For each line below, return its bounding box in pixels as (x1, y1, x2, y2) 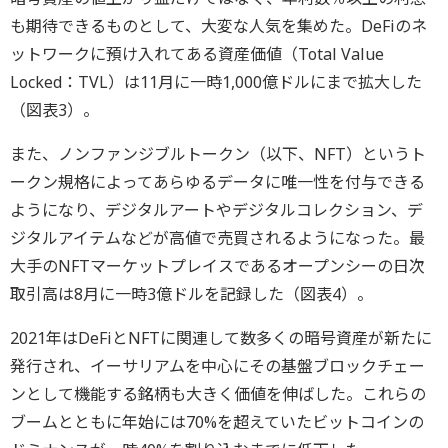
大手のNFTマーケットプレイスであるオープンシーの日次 (10, 255, 425, 278)
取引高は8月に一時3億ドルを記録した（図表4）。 (10, 283, 373, 306)
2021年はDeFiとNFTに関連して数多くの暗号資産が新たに (10, 327, 432, 350)
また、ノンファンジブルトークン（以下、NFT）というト (10, 143, 426, 166)
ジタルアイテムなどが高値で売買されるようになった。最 (10, 227, 425, 250)
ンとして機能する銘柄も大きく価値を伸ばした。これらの (10, 383, 426, 406)
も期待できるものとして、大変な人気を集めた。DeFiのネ (10, 15, 427, 38)
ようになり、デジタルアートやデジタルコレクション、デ (10, 199, 423, 222)
